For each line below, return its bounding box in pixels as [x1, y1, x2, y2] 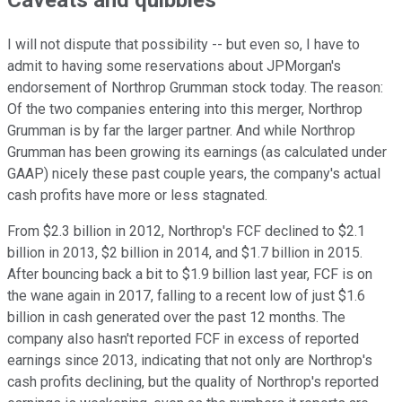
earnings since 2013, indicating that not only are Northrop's [7, 352, 372, 370]
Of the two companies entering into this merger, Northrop [7, 100, 363, 118]
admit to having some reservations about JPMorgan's [7, 57, 341, 75]
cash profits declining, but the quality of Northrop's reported [7, 373, 379, 391]
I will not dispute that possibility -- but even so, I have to [7, 36, 360, 54]
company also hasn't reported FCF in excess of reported [7, 330, 359, 348]
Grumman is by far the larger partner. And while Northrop [7, 122, 355, 140]
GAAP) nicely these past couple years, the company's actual [7, 165, 380, 183]
